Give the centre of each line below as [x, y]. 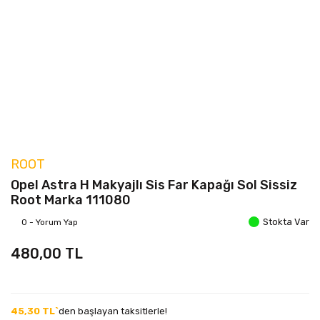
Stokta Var [286, 222]
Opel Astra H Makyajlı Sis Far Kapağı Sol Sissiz [154, 185]
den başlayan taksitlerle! [113, 311]
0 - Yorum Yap [50, 222]
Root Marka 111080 [71, 200]
